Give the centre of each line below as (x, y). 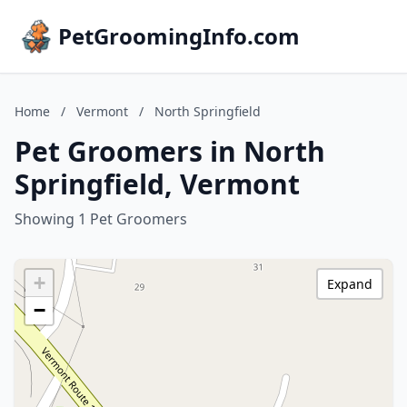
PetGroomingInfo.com (179, 36)
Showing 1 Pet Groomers (101, 219)
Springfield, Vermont (157, 184)
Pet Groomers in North (170, 151)
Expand (350, 284)
